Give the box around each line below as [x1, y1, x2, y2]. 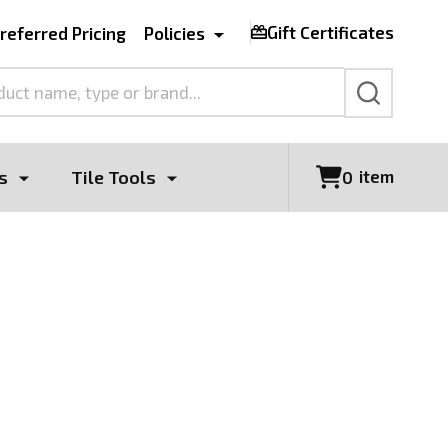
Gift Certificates [267, 21, 394, 42]
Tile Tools [71, 165, 156, 188]
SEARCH [356, 90, 424, 113]
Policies [144, 23, 205, 43]
